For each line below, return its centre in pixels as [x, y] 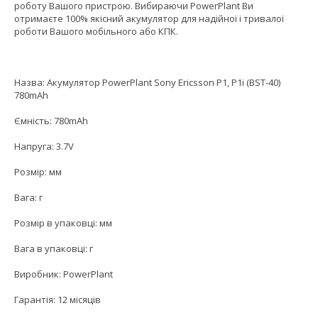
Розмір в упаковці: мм [63, 223]
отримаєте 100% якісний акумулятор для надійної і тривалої [149, 19]
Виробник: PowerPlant [64, 274]
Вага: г [28, 198]
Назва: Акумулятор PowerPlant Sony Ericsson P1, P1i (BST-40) [147, 83]
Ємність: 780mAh [51, 121]
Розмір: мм [38, 172]
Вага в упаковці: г [54, 249]
